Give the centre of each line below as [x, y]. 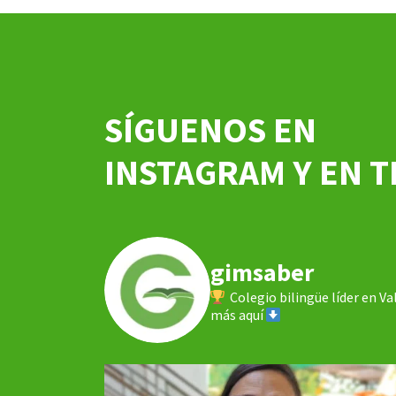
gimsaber [262, 273]
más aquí [238, 315]
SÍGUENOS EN [210, 130]
